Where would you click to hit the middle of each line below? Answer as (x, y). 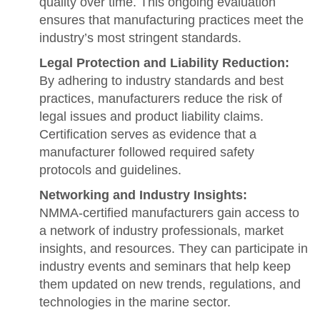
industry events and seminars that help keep (165, 266)
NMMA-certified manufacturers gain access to (169, 212)
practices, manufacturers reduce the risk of (161, 98)
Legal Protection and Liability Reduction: (164, 62)
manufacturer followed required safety (147, 152)
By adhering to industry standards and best (161, 80)
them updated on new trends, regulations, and (170, 284)
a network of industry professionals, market (161, 230)
